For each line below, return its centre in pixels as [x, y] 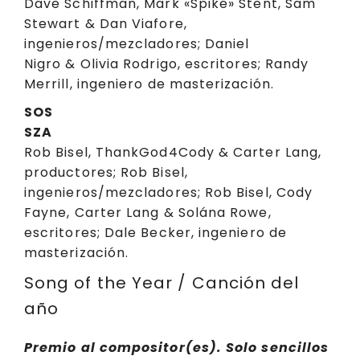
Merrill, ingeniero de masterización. [149, 84]
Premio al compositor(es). [123, 348]
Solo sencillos [278, 348]
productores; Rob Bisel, [106, 172]
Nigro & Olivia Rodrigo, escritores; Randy [167, 64]
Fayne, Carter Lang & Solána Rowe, [148, 212]
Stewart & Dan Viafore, [106, 24]
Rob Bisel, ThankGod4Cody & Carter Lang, [173, 152]
